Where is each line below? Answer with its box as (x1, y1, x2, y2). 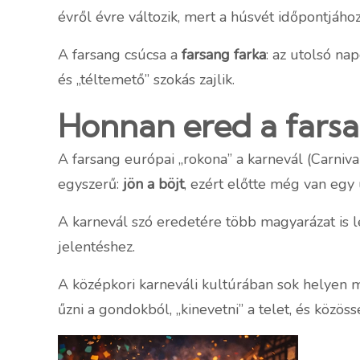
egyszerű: (58, 174, 123, 194)
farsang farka (182, 45, 266, 65)
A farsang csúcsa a (58, 45, 182, 65)
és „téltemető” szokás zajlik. (58, 70, 235, 90)
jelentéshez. (58, 237, 135, 257)
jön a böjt (123, 174, 184, 194)
